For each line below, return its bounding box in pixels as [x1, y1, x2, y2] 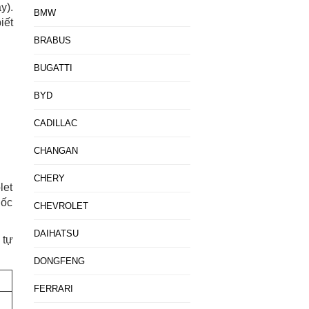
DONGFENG [33, 256, 85, 266]
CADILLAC [33, 118, 77, 128]
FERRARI [33, 283, 73, 294]
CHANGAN [33, 146, 78, 156]
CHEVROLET [33, 201, 88, 211]
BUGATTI [33, 63, 72, 73]
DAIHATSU [33, 228, 79, 239]
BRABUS [33, 35, 71, 46]
